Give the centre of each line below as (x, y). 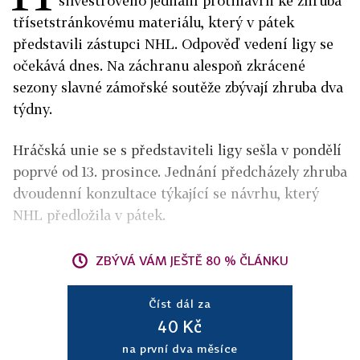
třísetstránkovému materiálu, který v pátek (153, 22)
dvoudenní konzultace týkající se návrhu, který (166, 194)
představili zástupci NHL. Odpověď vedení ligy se (173, 44)
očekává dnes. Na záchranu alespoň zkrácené (159, 66)
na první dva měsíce (180, 349)
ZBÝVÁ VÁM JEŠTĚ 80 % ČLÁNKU (192, 261)
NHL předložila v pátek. (89, 215)
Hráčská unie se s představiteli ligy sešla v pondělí (177, 150)
